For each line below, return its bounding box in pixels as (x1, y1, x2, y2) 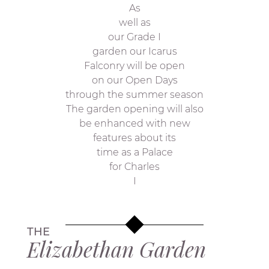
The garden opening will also (65, 103, 204, 115)
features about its (93, 132, 176, 144)
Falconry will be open (84, 60, 185, 71)
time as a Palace (96, 147, 173, 158)
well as (118, 17, 151, 28)
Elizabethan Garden (26, 234, 206, 263)
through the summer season (65, 89, 204, 100)
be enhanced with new (79, 118, 190, 129)
